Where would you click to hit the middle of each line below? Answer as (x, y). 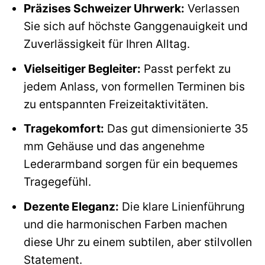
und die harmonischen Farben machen (125, 224)
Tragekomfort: (64, 129)
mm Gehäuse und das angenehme (114, 146)
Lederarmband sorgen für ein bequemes (130, 164)
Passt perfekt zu (185, 68)
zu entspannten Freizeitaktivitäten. (116, 104)
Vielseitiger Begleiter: (82, 68)
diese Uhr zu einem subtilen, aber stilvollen (138, 242)
